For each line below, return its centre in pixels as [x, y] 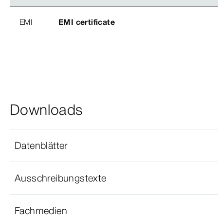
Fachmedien [41, 210]
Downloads [46, 109]
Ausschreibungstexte [61, 178]
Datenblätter [41, 145]
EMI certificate [87, 22]
